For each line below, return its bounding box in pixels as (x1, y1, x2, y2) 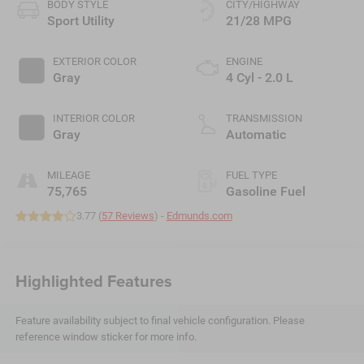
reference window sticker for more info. (15, 330, 197, 343)
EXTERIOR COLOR (52, 55, 136, 68)
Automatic (226, 127, 286, 143)
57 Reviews (101, 210, 154, 223)
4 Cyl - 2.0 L (226, 70, 293, 86)
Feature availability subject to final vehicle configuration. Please (15, 314, 305, 327)
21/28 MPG (226, 13, 292, 29)
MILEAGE (46, 169, 90, 182)
